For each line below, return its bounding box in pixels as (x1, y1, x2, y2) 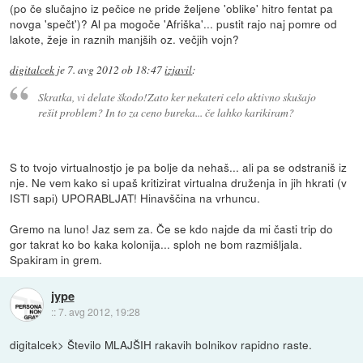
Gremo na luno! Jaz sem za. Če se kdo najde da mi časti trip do (10, 220, 334, 237)
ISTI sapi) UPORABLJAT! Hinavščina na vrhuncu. (10, 189, 261, 206)
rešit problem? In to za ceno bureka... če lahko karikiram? (37, 105, 294, 120)
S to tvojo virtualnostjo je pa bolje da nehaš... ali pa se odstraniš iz (10, 158, 348, 175)
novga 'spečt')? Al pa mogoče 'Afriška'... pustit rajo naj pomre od (10, 15, 338, 32)
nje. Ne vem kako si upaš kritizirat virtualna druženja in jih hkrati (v (10, 173, 348, 190)
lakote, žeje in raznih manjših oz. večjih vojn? (10, 31, 240, 48)
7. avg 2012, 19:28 (58, 305, 140, 319)
